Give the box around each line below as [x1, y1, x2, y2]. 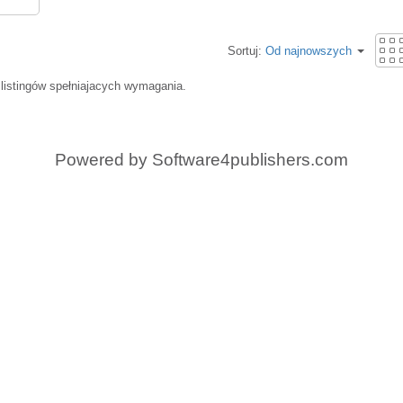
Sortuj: [228, 44, 265, 58]
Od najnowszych [265, 44, 352, 58]
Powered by [55, 150, 152, 169]
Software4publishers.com [152, 150, 348, 169]
